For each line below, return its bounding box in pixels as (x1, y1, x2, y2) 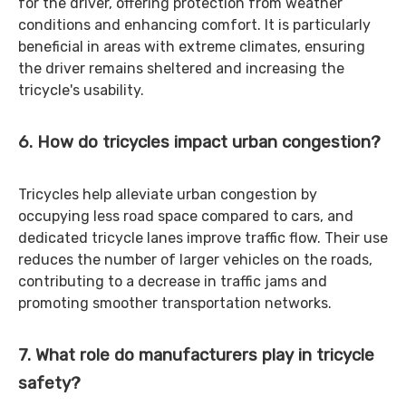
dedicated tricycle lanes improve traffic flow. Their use (18, 229, 388, 246)
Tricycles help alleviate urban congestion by (18, 186, 317, 203)
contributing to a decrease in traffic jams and (18, 273, 327, 290)
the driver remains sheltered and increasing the (18, 60, 344, 77)
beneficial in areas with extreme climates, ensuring (18, 38, 365, 55)
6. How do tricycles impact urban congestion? (18, 132, 381, 152)
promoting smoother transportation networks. (18, 295, 332, 312)
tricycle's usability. (18, 82, 144, 99)
